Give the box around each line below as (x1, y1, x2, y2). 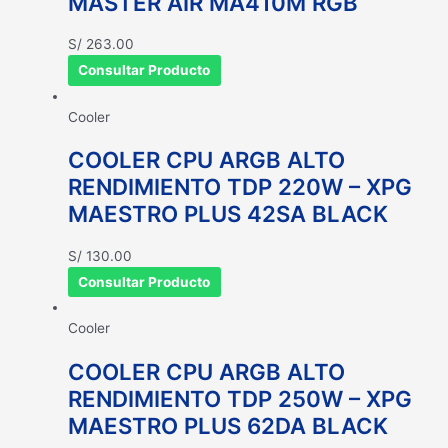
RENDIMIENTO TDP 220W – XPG (68, 173, 412, 201)
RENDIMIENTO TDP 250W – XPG (68, 384, 412, 412)
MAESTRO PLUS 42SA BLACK (68, 200, 388, 228)
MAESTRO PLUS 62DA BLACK (68, 411, 388, 439)
